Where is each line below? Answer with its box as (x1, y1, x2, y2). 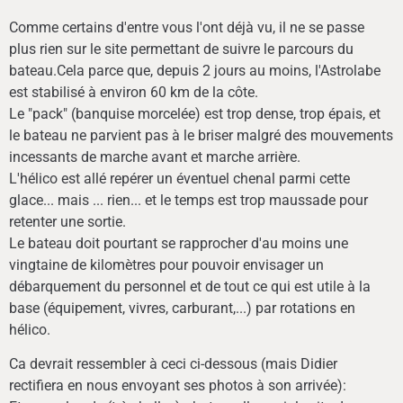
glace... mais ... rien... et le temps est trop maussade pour (9, 191, 368, 209)
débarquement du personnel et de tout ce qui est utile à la (9, 277, 371, 295)
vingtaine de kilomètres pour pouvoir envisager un (9, 255, 324, 273)
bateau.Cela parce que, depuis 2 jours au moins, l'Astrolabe (9, 61, 381, 79)
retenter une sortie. (9, 212, 126, 230)
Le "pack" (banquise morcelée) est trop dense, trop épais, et (9, 104, 381, 122)
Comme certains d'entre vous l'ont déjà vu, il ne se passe (9, 18, 364, 36)
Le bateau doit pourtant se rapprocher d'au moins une (9, 234, 348, 252)
